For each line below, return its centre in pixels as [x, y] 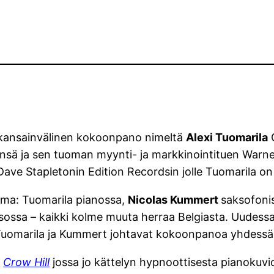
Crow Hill [27, 262]
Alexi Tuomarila [227, 138]
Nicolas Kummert [175, 200]
